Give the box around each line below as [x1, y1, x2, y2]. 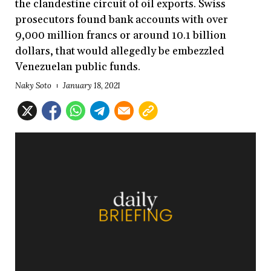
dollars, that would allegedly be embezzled [15, 44, 224, 58]
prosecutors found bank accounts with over [15, 12, 228, 27]
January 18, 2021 [62, 80, 121, 91]
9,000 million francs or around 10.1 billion [15, 28, 226, 42]
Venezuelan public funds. [15, 59, 140, 74]
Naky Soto [15, 80, 51, 91]
